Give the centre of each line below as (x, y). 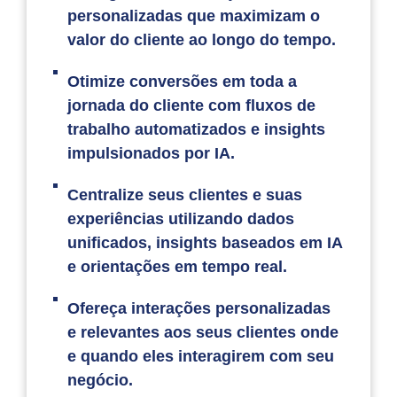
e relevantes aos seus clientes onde (203, 332)
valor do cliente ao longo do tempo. (202, 39)
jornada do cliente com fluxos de (192, 105)
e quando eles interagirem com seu (201, 356)
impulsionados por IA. (152, 153)
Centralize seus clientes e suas (185, 195)
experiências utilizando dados (181, 218)
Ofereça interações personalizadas (199, 308)
